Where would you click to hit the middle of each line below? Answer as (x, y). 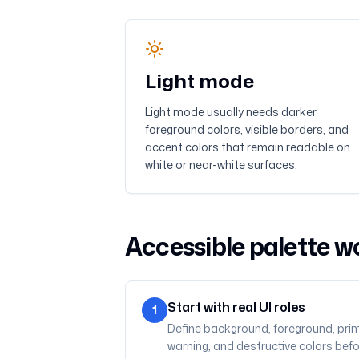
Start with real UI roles (236, 307)
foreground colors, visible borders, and (246, 129)
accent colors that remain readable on (247, 147)
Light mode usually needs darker (230, 112)
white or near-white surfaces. (221, 165)
